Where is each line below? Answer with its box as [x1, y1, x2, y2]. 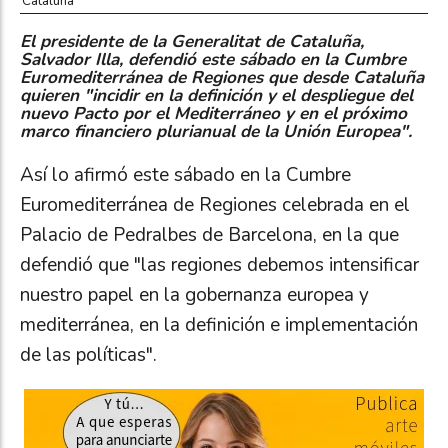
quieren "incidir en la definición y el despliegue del [20, 84, 413, 108]
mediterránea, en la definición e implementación [20, 312, 418, 339]
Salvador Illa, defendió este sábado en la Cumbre [20, 48, 406, 72]
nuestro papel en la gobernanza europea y [20, 282, 369, 309]
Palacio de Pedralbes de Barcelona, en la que [20, 222, 399, 249]
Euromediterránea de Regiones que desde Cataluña [20, 66, 424, 90]
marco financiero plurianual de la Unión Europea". [20, 120, 412, 144]
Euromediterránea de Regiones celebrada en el [20, 192, 410, 219]
